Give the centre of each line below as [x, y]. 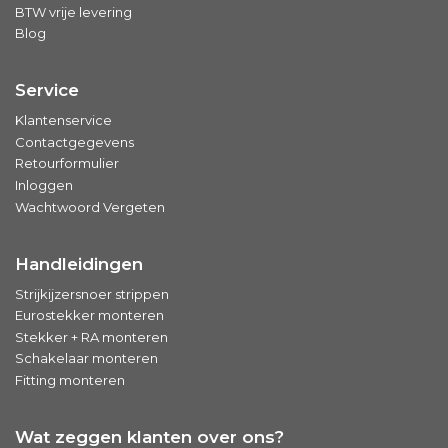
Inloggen [44, 185]
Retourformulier [67, 163]
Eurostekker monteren [89, 315]
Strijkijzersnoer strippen [92, 293]
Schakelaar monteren [86, 358]
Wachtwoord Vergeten [90, 206]
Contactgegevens [74, 141]
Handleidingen [79, 263]
